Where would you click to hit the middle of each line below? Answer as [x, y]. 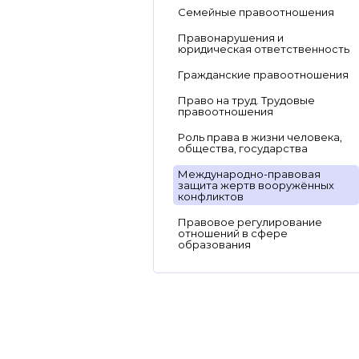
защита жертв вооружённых [256, 185]
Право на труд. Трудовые [246, 100]
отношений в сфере [233, 233]
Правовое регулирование [250, 222]
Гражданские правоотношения [263, 75]
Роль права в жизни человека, [260, 137]
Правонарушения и [231, 38]
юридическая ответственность [264, 49]
